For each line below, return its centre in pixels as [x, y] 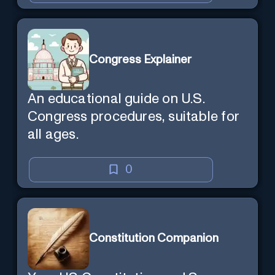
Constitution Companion [154, 239]
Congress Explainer [140, 60]
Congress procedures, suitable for [134, 117]
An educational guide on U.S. [116, 99]
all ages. [53, 135]
